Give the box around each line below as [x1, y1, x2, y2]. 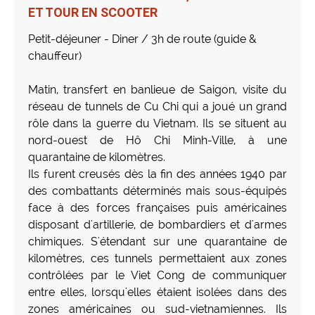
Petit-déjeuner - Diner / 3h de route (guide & [28, 32, 257, 46]
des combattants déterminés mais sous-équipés [28, 184, 287, 198]
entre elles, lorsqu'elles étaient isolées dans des [28, 285, 287, 299]
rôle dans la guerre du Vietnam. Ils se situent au [28, 116, 287, 130]
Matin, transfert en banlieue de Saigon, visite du [28, 82, 287, 96]
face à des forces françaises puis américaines [28, 200, 287, 214]
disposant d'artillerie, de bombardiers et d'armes [28, 217, 287, 231]
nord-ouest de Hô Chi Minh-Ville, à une [28, 133, 287, 147]
